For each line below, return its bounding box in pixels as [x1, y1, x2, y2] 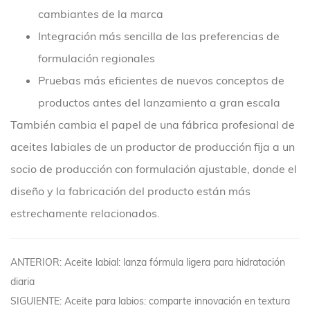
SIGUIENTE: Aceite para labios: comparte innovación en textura [10, 295, 290, 307]
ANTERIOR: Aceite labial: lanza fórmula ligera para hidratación [10, 256, 285, 268]
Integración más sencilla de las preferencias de [38, 29, 280, 43]
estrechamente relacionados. [10, 206, 160, 220]
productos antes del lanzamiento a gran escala [38, 95, 280, 109]
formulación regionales [38, 51, 155, 65]
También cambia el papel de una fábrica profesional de [10, 118, 295, 131]
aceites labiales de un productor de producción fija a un [10, 140, 295, 154]
